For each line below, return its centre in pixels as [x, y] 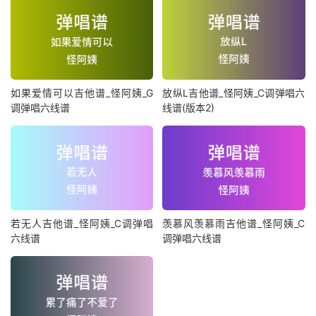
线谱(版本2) [189, 108]
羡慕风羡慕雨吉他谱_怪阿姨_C [234, 223]
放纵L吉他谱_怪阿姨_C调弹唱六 [234, 93]
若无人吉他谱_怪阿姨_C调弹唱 [82, 223]
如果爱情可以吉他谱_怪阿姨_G [82, 93]
